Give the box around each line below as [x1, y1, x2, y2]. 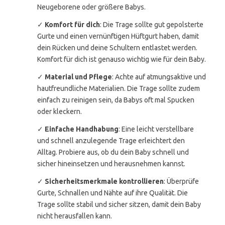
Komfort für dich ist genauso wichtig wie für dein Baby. [37, 55, 206, 63]
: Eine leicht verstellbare [119, 125, 194, 133]
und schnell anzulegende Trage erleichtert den [37, 137, 185, 145]
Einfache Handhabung [45, 125, 119, 133]
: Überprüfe [164, 177, 199, 185]
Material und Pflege [45, 73, 112, 81]
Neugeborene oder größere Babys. [37, 3, 146, 11]
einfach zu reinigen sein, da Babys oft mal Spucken [37, 96, 194, 104]
